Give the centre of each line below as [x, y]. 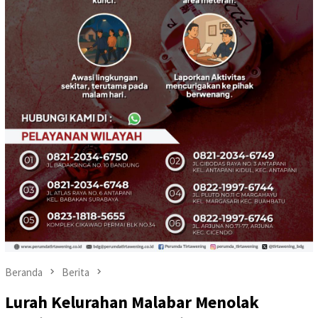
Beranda [24, 272]
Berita [76, 272]
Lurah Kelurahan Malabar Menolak [132, 302]
